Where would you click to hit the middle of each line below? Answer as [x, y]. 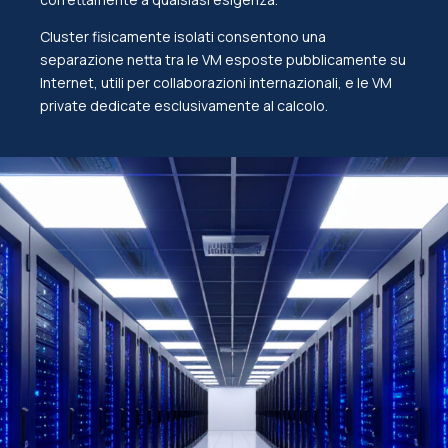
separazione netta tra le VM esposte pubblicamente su [223, 59]
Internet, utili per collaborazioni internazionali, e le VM [216, 82]
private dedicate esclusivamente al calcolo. [184, 105]
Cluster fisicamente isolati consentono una [183, 36]
